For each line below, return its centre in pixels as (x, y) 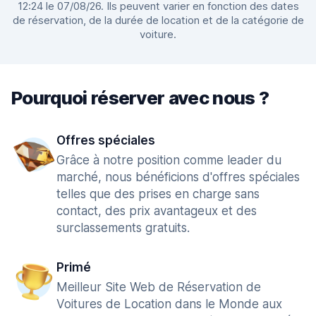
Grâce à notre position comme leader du (169, 160)
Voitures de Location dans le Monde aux (169, 304)
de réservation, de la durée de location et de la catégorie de (158, 20)
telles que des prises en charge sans (158, 194)
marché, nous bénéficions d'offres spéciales (178, 177)
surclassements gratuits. (123, 228)
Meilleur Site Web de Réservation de (159, 287)
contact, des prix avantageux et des (157, 211)
